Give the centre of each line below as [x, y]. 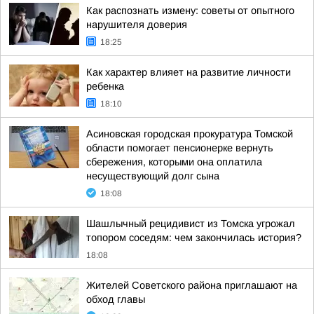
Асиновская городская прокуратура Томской [190, 134]
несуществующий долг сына [153, 176]
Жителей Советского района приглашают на [192, 285]
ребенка [105, 86]
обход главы [116, 299]
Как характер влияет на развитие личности [189, 72]
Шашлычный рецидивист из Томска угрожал [191, 224]
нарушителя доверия [137, 25]
